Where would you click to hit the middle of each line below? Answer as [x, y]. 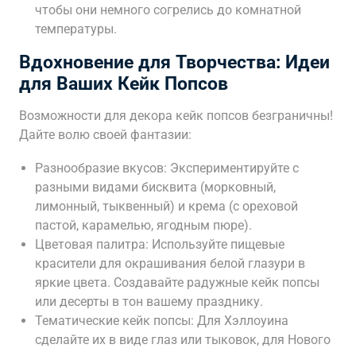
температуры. [76, 29]
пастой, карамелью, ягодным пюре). [143, 225]
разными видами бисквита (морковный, [155, 187]
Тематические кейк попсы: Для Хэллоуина [162, 321]
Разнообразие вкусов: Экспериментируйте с [167, 168]
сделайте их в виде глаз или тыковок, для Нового [183, 340]
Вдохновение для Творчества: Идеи [174, 62]
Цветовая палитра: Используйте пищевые [160, 244]
